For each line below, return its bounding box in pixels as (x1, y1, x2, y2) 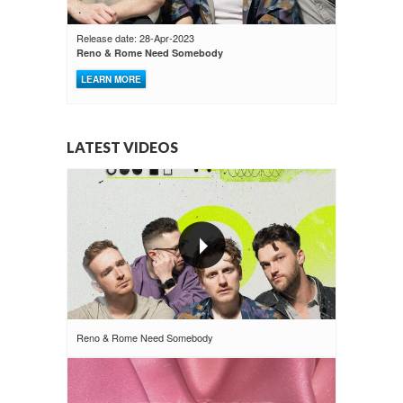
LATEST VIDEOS (67, 139, 178, 156)
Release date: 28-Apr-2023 (76, 31, 194, 45)
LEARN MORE (81, 73, 141, 85)
